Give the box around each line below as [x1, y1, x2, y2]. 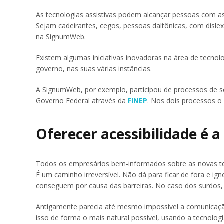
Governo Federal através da [36, 95, 128, 105]
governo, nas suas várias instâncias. [36, 63, 152, 73]
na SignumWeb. [36, 31, 86, 41]
